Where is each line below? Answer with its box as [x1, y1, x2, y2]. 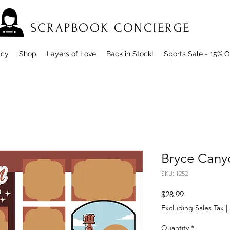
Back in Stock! [106, 50, 154, 59]
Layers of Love [47, 50, 96, 59]
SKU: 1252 [161, 169, 188, 178]
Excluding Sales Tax [161, 203, 224, 213]
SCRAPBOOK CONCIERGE [30, 21, 190, 35]
